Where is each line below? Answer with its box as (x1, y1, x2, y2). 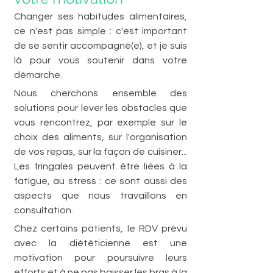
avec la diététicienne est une (14, 238, 187, 248)
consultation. (14, 205, 75, 215)
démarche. (14, 69, 64, 80)
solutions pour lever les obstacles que (14, 102, 187, 113)
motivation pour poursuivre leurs (14, 252, 187, 263)
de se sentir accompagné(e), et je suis (14, 40, 187, 51)
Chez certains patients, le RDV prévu (14, 223, 187, 233)
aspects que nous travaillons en (14, 190, 187, 200)
